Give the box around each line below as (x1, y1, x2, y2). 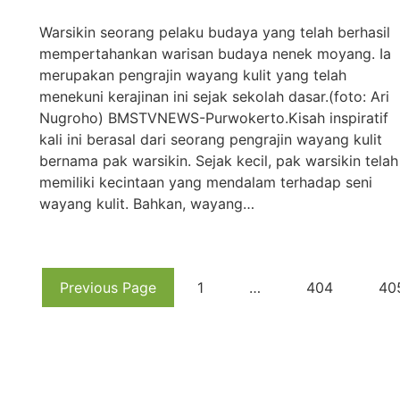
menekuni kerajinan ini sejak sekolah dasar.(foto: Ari (39, 87, 389, 105)
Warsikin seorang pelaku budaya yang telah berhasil (39, 22, 390, 41)
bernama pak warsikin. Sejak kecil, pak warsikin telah (39, 151, 398, 170)
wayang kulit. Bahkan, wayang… (39, 194, 254, 212)
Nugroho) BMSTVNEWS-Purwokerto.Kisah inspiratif (39, 108, 388, 127)
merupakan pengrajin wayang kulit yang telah (39, 65, 346, 84)
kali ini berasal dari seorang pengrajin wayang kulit (39, 129, 382, 148)
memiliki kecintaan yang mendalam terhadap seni (39, 172, 372, 191)
